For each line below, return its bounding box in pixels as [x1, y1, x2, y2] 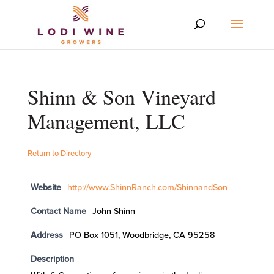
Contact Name [30, 206, 86, 217]
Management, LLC [27, 107, 185, 135]
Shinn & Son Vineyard [27, 83, 216, 111]
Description [30, 254, 74, 264]
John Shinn [92, 206, 135, 217]
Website [30, 182, 61, 193]
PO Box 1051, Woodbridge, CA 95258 [68, 230, 215, 240]
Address [30, 230, 63, 240]
